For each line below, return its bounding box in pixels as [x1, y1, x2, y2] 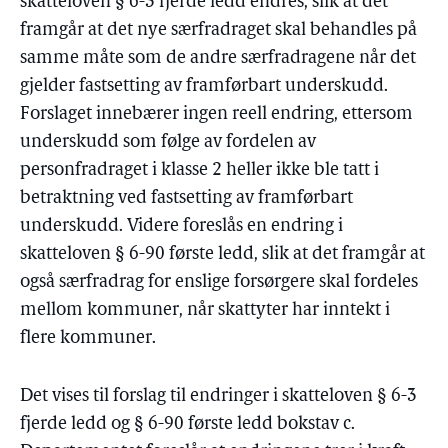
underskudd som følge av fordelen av [20, 133, 316, 152]
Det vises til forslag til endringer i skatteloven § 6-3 [20, 387, 417, 406]
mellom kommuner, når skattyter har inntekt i [20, 301, 390, 320]
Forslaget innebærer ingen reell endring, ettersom [20, 105, 413, 124]
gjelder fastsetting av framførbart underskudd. [20, 77, 388, 96]
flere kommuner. [20, 329, 156, 348]
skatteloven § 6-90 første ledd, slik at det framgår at [20, 245, 425, 264]
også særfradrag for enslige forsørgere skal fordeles [20, 273, 418, 292]
